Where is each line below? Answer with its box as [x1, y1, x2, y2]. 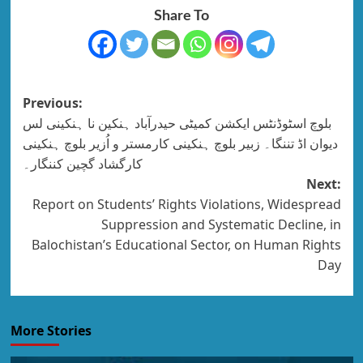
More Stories [10, 322, 92, 340]
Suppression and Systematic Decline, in [100, 216, 341, 233]
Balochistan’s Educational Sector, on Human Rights [31, 236, 341, 254]
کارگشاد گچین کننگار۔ [22, 155, 143, 173]
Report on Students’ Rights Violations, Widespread [32, 195, 341, 213]
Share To [154, 9, 209, 23]
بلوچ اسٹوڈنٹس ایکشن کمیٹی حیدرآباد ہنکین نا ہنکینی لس [22, 114, 331, 132]
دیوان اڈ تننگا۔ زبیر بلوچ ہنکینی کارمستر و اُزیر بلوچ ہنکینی [22, 135, 338, 152]
